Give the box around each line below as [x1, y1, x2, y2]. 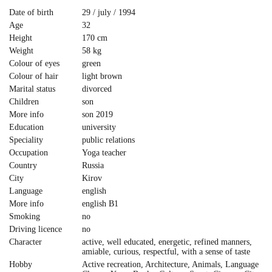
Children [9, 97, 39, 106]
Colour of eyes [9, 59, 59, 68]
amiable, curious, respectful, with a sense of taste [82, 247, 250, 256]
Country [9, 161, 37, 170]
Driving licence [9, 225, 62, 234]
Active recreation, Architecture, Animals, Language [82, 260, 259, 269]
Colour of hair [9, 72, 58, 81]
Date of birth [9, 8, 53, 17]
